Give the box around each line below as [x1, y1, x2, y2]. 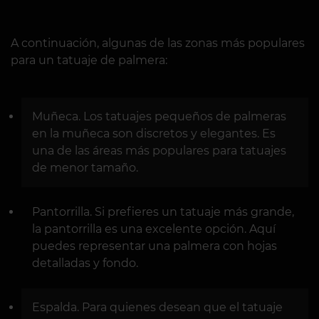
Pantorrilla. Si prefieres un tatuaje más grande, [32, 204, 294, 219]
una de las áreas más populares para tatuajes [32, 143, 286, 157]
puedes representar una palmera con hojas [32, 239, 277, 253]
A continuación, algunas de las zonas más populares [11, 36, 305, 50]
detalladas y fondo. [32, 256, 138, 270]
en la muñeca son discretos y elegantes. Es [32, 126, 276, 140]
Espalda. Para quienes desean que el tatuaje [32, 300, 283, 314]
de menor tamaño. [32, 160, 138, 174]
